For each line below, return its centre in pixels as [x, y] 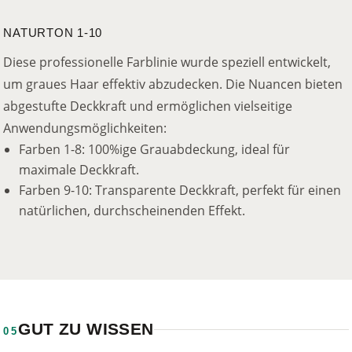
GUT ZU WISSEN [86, 328]
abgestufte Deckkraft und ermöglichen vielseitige [148, 106]
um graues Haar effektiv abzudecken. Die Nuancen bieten [173, 84]
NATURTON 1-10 [53, 32]
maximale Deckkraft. [79, 169]
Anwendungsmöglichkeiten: [85, 128]
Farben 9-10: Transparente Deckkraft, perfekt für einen [180, 190]
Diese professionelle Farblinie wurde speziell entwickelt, [167, 62]
